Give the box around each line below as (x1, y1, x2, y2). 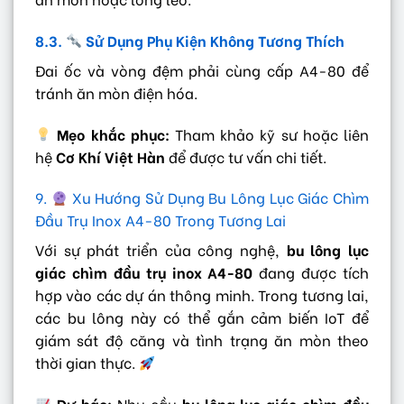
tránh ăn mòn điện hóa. (35, 81, 197, 103)
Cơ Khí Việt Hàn (56, 145, 165, 167)
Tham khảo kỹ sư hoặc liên (169, 123, 370, 144)
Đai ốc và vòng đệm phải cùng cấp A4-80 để (35, 59, 369, 80)
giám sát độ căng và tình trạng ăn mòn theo (35, 329, 369, 351)
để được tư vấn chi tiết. (165, 145, 326, 167)
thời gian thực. (35, 352, 139, 373)
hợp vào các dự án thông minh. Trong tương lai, (35, 284, 369, 306)
